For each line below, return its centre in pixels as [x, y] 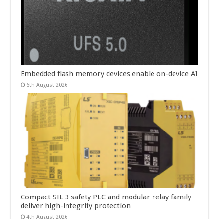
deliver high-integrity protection [76, 206]
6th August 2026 [47, 85]
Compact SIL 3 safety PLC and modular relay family [106, 197]
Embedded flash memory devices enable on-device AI [109, 74]
